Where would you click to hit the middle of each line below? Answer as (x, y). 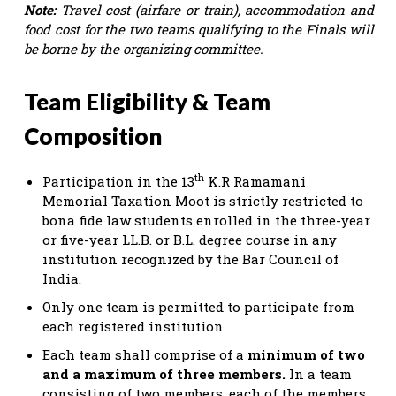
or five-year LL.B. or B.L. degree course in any (190, 239)
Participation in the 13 (118, 181)
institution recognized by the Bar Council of (190, 259)
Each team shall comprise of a (145, 354)
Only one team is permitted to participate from (198, 306)
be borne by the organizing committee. (145, 48)
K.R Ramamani (255, 181)
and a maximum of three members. (164, 373)
